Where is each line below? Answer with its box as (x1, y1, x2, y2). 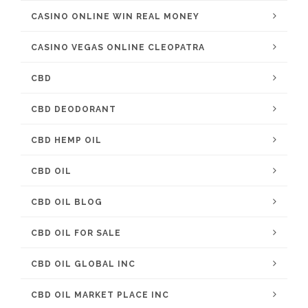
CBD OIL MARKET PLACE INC (31, 290, 169, 300)
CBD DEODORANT (31, 104, 116, 114)
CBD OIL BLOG (31, 197, 102, 207)
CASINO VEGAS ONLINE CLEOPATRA (31, 43, 205, 52)
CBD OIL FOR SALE (31, 228, 121, 238)
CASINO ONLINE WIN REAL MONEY (31, 12, 199, 21)
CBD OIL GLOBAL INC (31, 259, 135, 269)
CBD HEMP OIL (31, 135, 102, 145)
